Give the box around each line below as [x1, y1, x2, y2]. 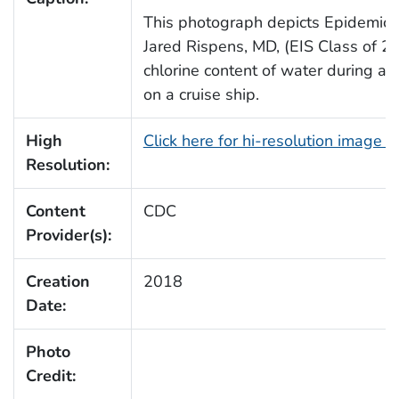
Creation [25, 271, 90, 293]
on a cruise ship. [142, 84, 259, 106]
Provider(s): [25, 224, 111, 247]
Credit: [25, 365, 76, 387]
